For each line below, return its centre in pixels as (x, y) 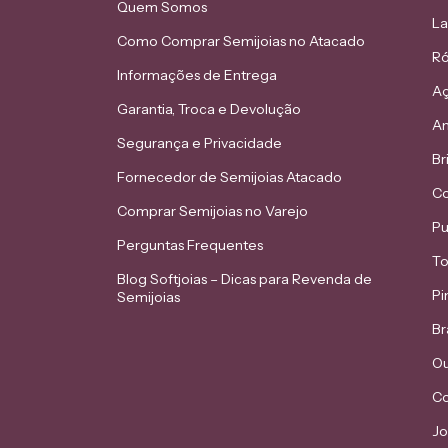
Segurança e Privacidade (200, 143)
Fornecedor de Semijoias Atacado (230, 177)
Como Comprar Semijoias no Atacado (241, 41)
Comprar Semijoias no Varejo (213, 211)
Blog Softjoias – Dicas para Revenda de (245, 279)
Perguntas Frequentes (190, 245)
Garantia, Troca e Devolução (209, 109)
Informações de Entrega (197, 75)
